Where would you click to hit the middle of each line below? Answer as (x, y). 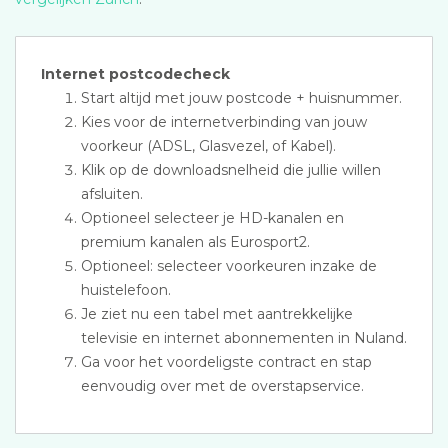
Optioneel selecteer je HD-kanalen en (212, 218)
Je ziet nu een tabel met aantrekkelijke (217, 314)
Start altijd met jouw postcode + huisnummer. (241, 98)
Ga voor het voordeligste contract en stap (226, 362)
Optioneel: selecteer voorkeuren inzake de (229, 266)
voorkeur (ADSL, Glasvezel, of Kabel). (208, 146)
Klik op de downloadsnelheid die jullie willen (231, 170)
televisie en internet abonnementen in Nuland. (244, 338)
